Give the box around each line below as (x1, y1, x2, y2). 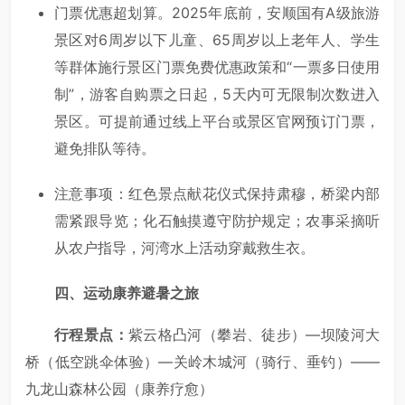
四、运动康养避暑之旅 (54, 284, 199, 303)
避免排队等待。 (54, 139, 155, 158)
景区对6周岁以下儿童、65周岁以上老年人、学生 (54, 31, 380, 50)
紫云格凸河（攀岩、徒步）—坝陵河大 (127, 325, 381, 344)
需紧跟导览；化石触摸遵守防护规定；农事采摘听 (54, 212, 380, 231)
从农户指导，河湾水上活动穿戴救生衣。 (54, 239, 315, 258)
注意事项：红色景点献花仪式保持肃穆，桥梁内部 (54, 184, 380, 203)
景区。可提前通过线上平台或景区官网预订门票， (54, 112, 380, 131)
